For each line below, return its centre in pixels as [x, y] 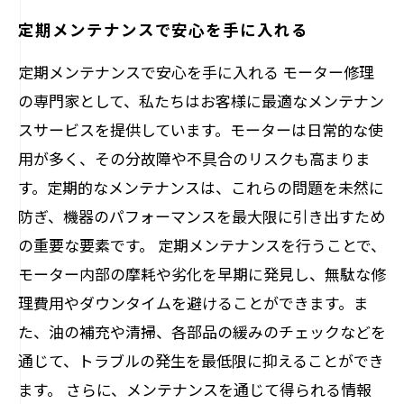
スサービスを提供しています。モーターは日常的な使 [201, 129]
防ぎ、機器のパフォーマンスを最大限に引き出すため [202, 216]
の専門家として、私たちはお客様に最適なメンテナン [201, 101]
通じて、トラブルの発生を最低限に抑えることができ [201, 360]
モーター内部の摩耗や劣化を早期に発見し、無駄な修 [202, 274]
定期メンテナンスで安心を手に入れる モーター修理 [196, 72]
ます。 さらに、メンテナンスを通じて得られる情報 [195, 389]
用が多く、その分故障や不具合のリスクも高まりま [194, 158]
